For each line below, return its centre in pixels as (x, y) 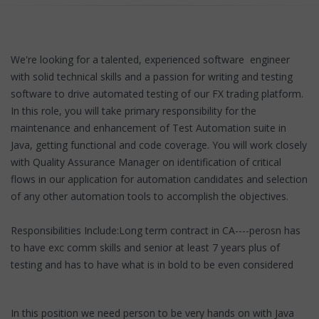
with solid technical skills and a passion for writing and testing (152, 76)
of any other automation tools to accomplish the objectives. (150, 196)
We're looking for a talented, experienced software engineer (150, 59)
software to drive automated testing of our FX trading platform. (157, 93)
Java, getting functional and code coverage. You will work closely (159, 145)
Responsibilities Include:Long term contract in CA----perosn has (156, 230)
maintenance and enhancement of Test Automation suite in (148, 127)
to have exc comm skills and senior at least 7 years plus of (145, 247)
